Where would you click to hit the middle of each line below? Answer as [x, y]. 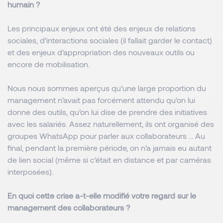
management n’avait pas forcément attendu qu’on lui [101, 100]
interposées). [31, 171]
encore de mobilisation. [49, 64]
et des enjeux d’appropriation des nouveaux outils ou [101, 52]
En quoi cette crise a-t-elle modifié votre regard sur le [102, 195]
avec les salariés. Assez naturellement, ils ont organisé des [111, 124]
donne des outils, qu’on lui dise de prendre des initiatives [107, 112]
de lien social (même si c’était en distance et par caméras [109, 160]
